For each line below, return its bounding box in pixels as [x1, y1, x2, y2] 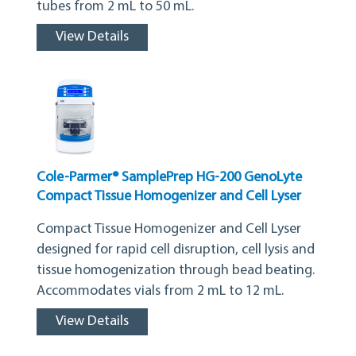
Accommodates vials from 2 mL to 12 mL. [37, 283, 284, 299]
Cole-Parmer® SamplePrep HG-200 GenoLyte [37, 169, 302, 185]
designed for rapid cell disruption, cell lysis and [37, 242, 315, 257]
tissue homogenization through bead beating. [37, 262, 315, 278]
